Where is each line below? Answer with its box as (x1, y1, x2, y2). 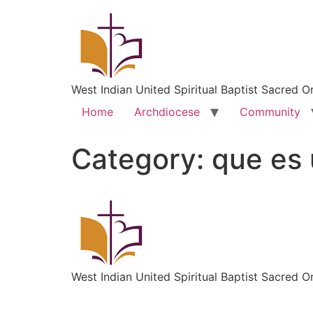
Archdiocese (134, 105, 200, 119)
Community (240, 105, 300, 119)
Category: (71, 142, 212, 176)
